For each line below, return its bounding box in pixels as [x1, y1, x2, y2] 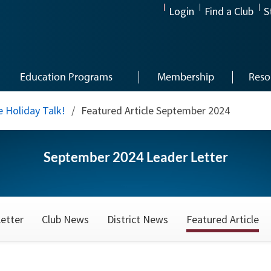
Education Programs [20, 70, 113, 83]
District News [107, 212, 168, 226]
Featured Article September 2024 [81, 103, 230, 117]
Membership [157, 70, 214, 83]
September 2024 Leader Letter [43, 149, 228, 165]
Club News [42, 212, 89, 226]
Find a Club [204, 4, 253, 19]
